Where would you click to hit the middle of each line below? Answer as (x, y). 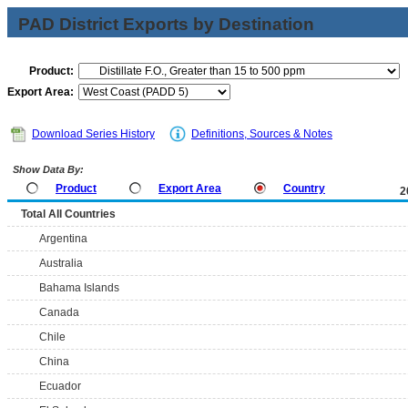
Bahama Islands (79, 288)
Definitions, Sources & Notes (262, 134)
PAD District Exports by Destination (166, 24)
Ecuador (60, 386)
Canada (59, 312)
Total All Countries (68, 214)
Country (304, 189)
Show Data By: (47, 169)
